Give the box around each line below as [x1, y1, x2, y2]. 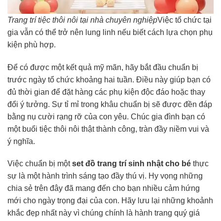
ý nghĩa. [7, 137, 35, 146]
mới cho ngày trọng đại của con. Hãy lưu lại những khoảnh [7, 196, 213, 205]
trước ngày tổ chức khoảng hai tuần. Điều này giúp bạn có [7, 75, 211, 84]
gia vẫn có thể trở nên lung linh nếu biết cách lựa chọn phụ [7, 28, 213, 37]
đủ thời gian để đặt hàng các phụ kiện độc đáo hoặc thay [7, 87, 205, 96]
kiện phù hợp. [7, 40, 56, 49]
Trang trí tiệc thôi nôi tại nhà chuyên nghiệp [7, 15, 157, 24]
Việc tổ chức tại [157, 15, 212, 24]
